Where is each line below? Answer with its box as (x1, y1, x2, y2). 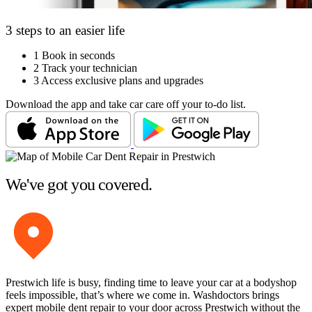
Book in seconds (42, 49, 115, 62)
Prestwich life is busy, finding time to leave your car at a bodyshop (6, 276, 297, 289)
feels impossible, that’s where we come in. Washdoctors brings (6, 289, 279, 302)
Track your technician (42, 62, 137, 75)
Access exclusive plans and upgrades (41, 75, 203, 87)
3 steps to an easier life (6, 22, 125, 38)
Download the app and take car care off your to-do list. (6, 98, 246, 111)
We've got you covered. (6, 175, 153, 194)
